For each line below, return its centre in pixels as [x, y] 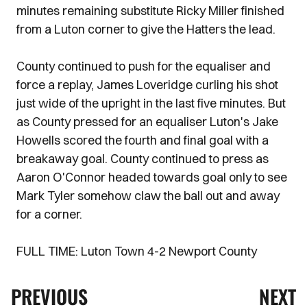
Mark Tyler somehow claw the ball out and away [148, 196]
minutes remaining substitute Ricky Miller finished [150, 11]
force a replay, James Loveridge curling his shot [147, 85]
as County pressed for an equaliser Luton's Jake [147, 122]
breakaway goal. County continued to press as [143, 159]
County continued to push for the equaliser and [144, 66]
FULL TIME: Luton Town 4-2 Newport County [137, 251]
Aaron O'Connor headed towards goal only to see [152, 177]
